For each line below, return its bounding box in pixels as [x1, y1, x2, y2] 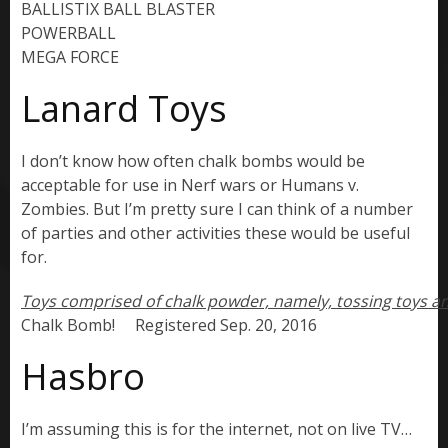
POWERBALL [21, 22, 116, 45]
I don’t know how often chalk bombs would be [21, 150, 365, 173]
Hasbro [21, 352, 145, 402]
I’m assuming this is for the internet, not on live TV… [21, 418, 412, 441]
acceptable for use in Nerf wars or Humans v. [21, 174, 359, 197]
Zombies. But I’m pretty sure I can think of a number [21, 198, 413, 221]
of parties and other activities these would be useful [21, 222, 410, 245]
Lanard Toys [21, 84, 227, 134]
